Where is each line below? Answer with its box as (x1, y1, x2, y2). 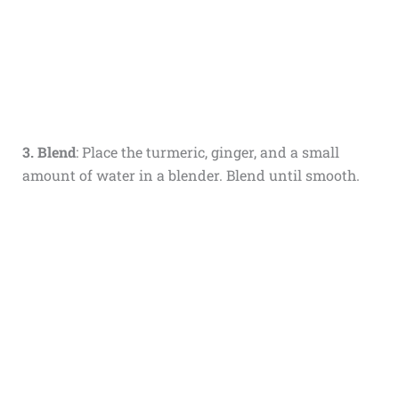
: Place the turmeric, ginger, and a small (75, 142, 339, 162)
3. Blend (21, 142, 76, 162)
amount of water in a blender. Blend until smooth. (21, 166, 360, 185)
